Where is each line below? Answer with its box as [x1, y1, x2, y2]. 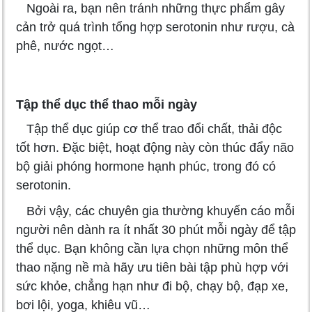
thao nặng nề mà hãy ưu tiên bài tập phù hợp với [16, 260, 288, 275]
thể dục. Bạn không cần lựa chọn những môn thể [16, 242, 288, 256]
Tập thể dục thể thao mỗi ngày [16, 97, 197, 112]
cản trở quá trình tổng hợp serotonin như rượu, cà [16, 20, 295, 35]
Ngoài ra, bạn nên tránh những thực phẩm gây [16, 1, 285, 16]
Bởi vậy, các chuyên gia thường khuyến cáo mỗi [16, 204, 295, 219]
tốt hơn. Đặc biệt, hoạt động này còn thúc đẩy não [16, 141, 294, 155]
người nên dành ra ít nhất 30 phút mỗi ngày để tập [16, 223, 296, 237]
